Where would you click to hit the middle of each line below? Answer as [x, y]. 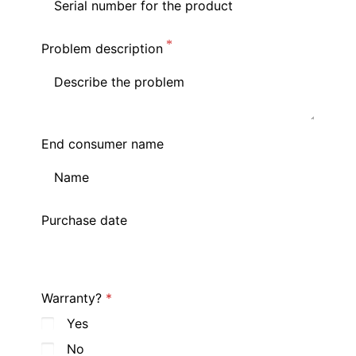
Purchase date [85, 221]
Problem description [103, 49]
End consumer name [103, 144]
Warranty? [72, 298]
